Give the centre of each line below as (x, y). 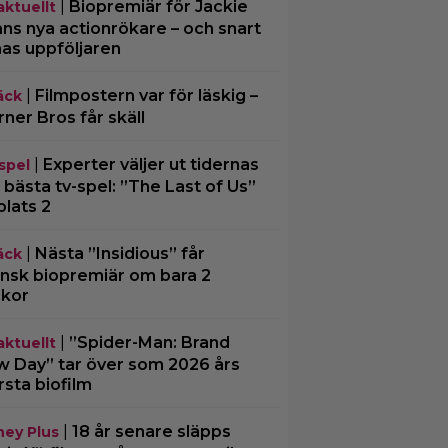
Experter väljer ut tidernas (150, 165)
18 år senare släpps (151, 432)
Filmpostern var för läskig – (146, 96)
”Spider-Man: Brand (149, 343)
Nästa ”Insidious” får (119, 254)
